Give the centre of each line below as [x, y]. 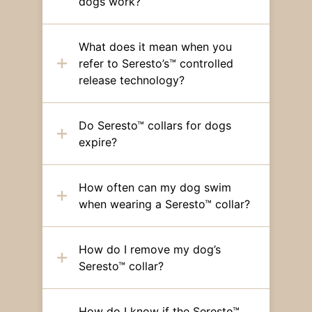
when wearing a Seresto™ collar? [164, 204]
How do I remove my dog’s [149, 250]
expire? [97, 142]
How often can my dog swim [155, 188]
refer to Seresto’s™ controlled [156, 64]
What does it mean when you [155, 47]
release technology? [131, 80]
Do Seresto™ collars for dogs [155, 126]
